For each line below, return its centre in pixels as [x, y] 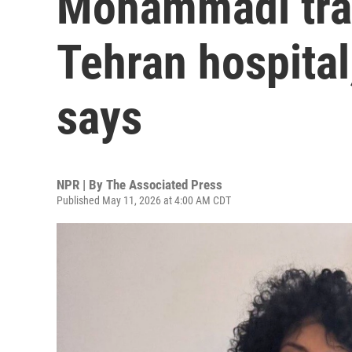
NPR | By [81, 185]
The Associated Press [164, 185]
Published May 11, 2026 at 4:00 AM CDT [144, 200]
